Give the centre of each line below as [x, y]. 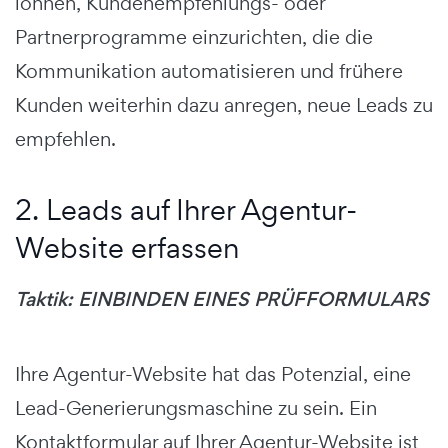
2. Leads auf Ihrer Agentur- [186, 210]
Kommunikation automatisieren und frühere [209, 71]
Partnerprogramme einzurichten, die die [194, 37]
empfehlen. [65, 139]
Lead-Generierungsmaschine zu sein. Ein [196, 408]
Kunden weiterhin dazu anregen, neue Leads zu [224, 105]
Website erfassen [127, 248]
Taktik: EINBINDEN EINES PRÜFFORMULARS [222, 300]
